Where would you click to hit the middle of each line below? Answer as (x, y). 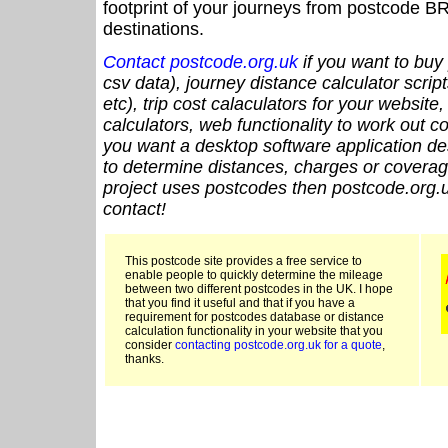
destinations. (153, 29)
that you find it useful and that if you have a (240, 303)
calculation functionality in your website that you (254, 331)
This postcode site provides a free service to (243, 261)
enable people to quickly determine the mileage (254, 275)
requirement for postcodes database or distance (254, 317)
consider (150, 345)
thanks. (144, 359)
